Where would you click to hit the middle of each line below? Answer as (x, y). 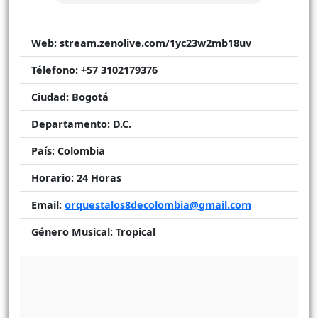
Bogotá (89, 97)
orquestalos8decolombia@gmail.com (158, 204)
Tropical (134, 231)
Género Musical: (72, 231)
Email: (46, 204)
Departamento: (71, 124)
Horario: (53, 177)
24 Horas (98, 177)
